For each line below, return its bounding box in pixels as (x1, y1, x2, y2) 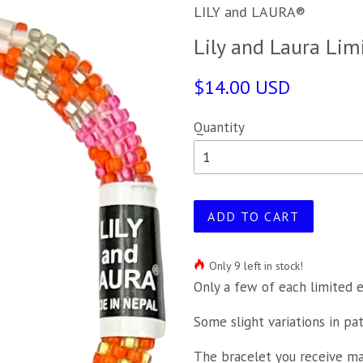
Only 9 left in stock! (209, 258, 303, 273)
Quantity (194, 118, 245, 136)
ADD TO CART (207, 208, 300, 224)
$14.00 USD (194, 75, 290, 100)
